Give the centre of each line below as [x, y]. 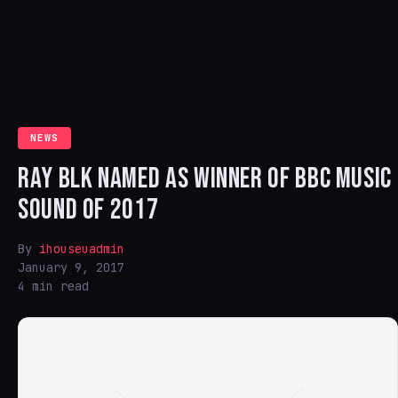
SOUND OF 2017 [88, 210]
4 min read [53, 286]
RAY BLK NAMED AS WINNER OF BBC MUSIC [205, 179]
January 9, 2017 [71, 267]
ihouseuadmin [82, 249]
